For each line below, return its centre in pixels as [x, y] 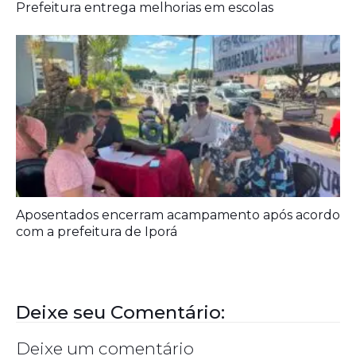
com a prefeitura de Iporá [97, 231]
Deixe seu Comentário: [120, 312]
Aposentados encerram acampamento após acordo [178, 215]
